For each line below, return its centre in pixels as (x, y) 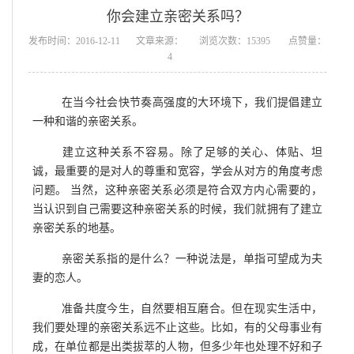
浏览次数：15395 (236, 41)
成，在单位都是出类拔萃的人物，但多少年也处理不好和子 (177, 346)
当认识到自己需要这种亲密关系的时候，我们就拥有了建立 (177, 208)
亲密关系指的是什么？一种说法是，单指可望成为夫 (188, 258)
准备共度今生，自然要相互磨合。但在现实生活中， (188, 308)
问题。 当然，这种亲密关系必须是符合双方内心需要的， (177, 189)
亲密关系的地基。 (77, 227)
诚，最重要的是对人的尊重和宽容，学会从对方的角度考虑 (177, 170)
